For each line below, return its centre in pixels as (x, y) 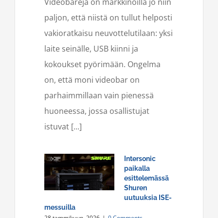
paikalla (137, 168)
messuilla (60, 207)
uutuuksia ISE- (148, 197)
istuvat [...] (63, 126)
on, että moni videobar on (92, 80)
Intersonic (140, 158)
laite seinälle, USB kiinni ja (91, 48)
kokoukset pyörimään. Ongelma (102, 64)
